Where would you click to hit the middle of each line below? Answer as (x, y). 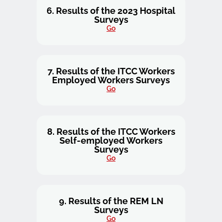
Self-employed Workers (111, 140)
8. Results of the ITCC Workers (111, 132)
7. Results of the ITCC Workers (111, 71)
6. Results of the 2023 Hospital (111, 11)
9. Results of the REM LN (111, 201)
